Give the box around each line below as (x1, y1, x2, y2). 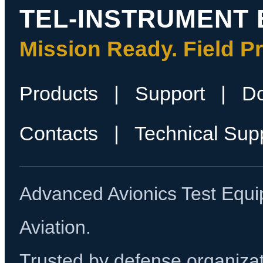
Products (19, 82, 98, 104)
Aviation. (19, 217, 91, 238)
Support (135, 82, 205, 104)
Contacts (19, 122, 98, 144)
